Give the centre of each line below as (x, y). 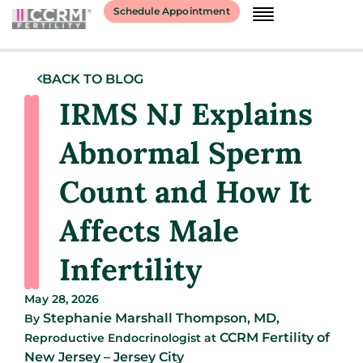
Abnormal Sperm (181, 153)
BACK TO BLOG (93, 79)
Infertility (130, 269)
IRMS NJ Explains (186, 114)
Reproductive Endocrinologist (114, 338)
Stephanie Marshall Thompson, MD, (161, 318)
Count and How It (185, 192)
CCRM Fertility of (275, 337)
